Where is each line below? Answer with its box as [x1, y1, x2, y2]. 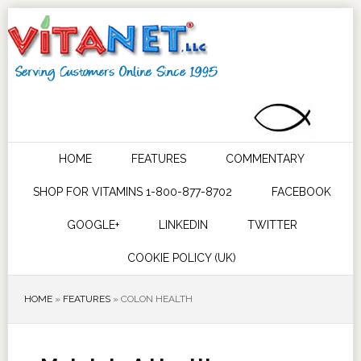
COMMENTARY [226, 152, 305, 165]
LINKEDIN [158, 218, 208, 231]
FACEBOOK [271, 185, 331, 198]
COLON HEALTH [120, 293, 193, 305]
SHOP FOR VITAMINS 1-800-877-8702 [32, 185, 232, 198]
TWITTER [247, 218, 297, 231]
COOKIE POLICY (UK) [127, 251, 237, 264]
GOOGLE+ [66, 218, 119, 231]
